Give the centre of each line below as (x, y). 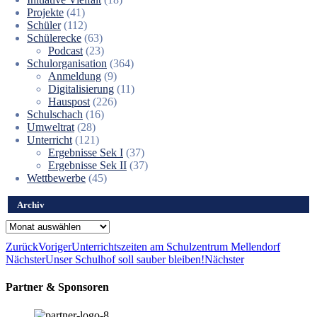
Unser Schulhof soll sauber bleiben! (125, 260)
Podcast (65, 51)
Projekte (45, 13)
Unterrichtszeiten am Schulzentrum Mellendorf (176, 247)
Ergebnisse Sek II (87, 166)
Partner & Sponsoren (57, 287)
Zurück (22, 247)
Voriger (55, 247)
